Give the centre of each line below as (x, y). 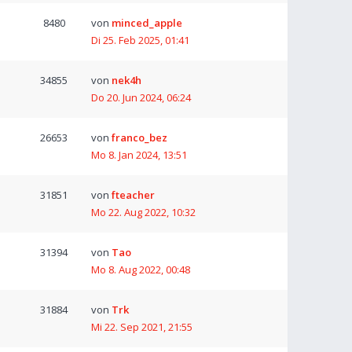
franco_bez (139, 137)
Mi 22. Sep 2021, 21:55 (142, 327)
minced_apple (147, 23)
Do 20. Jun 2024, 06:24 (141, 97)
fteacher (133, 195)
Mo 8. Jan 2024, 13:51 (139, 155)
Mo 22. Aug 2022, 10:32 (143, 212)
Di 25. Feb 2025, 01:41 (140, 40)
